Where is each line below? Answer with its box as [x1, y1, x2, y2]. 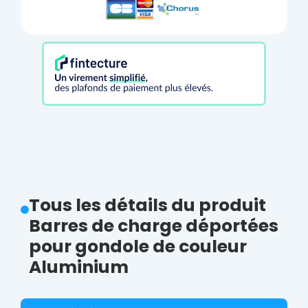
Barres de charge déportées [29, 214, 278, 239]
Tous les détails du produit [29, 193, 266, 218]
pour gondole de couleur [29, 234, 247, 259]
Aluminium [29, 255, 129, 280]
